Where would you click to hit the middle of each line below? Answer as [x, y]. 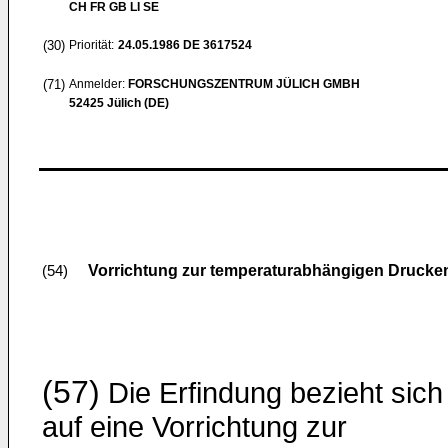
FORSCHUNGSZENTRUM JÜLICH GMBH [244, 84]
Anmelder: [98, 84]
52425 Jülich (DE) [119, 103]
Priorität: [91, 45]
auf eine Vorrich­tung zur [194, 427]
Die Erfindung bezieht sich [271, 393]
